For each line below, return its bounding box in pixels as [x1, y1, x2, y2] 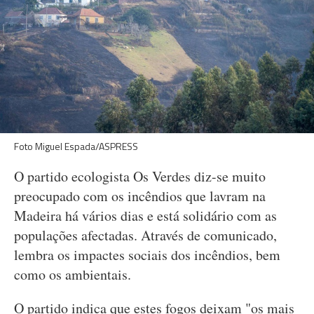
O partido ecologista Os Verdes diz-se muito [14, 167, 266, 186]
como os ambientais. [14, 265, 131, 284]
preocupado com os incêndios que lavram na [14, 186, 266, 205]
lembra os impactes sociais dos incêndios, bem [14, 245, 280, 264]
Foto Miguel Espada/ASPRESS [14, 139, 138, 153]
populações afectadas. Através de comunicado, [14, 226, 277, 245]
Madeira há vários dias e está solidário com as [14, 206, 277, 225]
